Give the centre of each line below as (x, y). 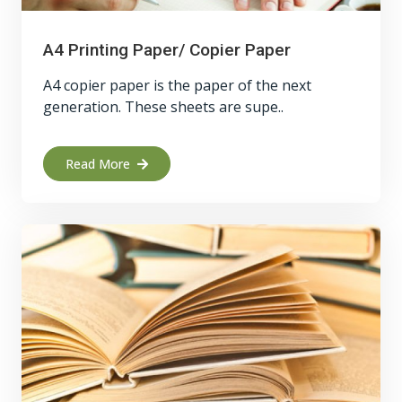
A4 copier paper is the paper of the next (177, 85)
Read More (98, 164)
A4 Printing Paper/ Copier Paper (167, 50)
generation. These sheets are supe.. (163, 107)
